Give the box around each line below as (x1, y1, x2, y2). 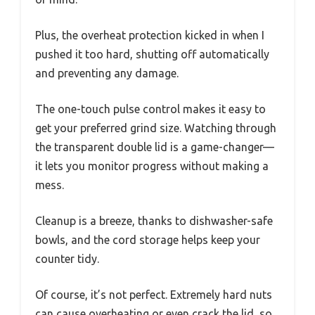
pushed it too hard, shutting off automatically (35, 47, 269, 60)
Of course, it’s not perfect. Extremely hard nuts (35, 288, 272, 301)
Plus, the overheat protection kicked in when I (35, 28, 264, 41)
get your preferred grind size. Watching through (35, 121, 276, 134)
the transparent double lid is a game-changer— (35, 140, 274, 153)
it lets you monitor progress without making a (35, 159, 269, 172)
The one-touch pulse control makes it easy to (35, 102, 266, 115)
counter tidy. (35, 252, 99, 265)
